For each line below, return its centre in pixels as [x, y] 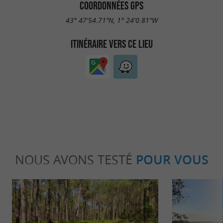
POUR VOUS [172, 160]
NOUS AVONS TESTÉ [75, 160]
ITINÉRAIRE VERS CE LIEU [111, 44]
